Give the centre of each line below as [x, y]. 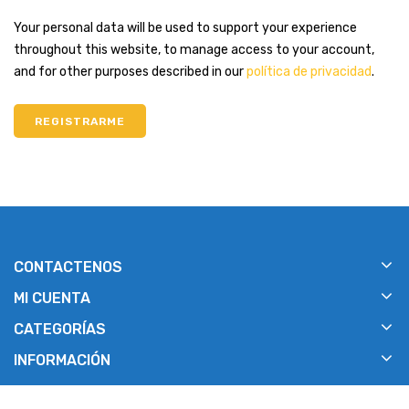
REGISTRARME [80, 121]
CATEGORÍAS [60, 329]
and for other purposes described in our [130, 72]
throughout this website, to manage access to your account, [194, 50]
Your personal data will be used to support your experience [185, 28]
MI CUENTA [52, 298]
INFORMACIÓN [62, 360]
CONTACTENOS [68, 267]
